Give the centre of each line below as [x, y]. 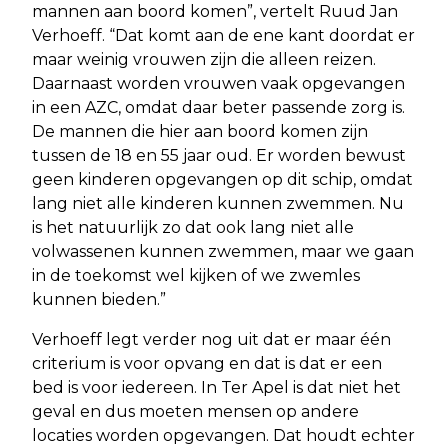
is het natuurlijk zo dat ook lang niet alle [193, 227]
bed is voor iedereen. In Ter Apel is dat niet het [216, 387]
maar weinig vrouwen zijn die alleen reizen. [204, 59]
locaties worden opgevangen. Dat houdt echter [223, 435]
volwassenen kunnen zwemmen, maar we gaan [223, 251]
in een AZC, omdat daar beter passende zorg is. [218, 107]
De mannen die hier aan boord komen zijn [200, 131]
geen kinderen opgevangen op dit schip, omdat [222, 179]
